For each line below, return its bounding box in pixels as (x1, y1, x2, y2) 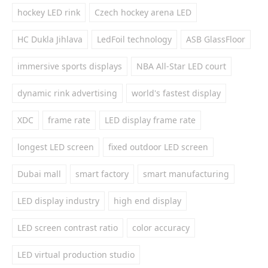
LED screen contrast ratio (17, 222, 118, 233)
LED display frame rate (105, 114, 196, 126)
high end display (114, 195, 181, 206)
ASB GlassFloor (186, 33, 245, 45)
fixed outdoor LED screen (108, 141, 208, 153)
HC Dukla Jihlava (17, 33, 83, 45)
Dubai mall (17, 168, 61, 179)
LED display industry (17, 195, 99, 206)
